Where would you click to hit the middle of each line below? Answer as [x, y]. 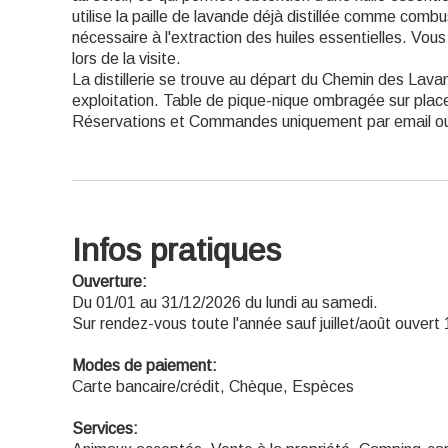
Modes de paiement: [144, 365]
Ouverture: [109, 281]
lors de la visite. [126, 58]
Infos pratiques [176, 250]
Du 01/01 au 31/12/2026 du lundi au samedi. [225, 302]
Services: [105, 428]
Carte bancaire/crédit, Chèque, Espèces [213, 386]
